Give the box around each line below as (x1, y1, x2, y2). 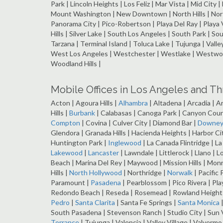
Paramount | (51, 178, 91, 187)
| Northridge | (122, 168, 167, 177)
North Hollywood (69, 168, 122, 177)
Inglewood (108, 138, 141, 147)
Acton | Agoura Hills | (51, 99, 118, 108)
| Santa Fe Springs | (115, 198, 178, 207)
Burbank (69, 109, 95, 117)
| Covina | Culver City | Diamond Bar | (80, 118, 198, 127)
